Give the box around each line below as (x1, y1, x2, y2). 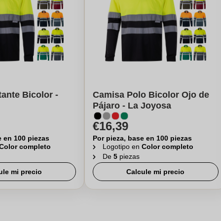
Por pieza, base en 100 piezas (92, 134, 192, 142)
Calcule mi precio (126, 168, 185, 176)
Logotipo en (102, 143, 142, 150)
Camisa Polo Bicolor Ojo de (92, 90, 209, 100)
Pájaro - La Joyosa (92, 101, 171, 110)
